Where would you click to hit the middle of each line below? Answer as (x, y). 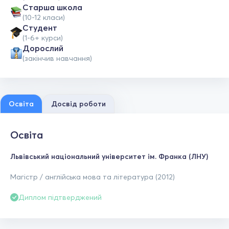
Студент (40, 28)
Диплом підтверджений (60, 197)
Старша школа (52, 7)
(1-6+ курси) (43, 38)
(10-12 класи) (44, 17)
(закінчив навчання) (57, 58)
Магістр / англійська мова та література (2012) (93, 177)
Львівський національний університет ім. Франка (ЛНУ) (109, 156)
